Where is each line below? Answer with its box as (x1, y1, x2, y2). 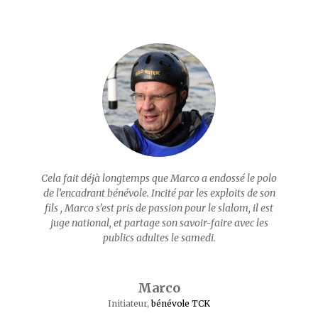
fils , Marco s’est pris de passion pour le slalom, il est (45, 202, 273, 214)
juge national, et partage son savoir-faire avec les (50, 216, 268, 229)
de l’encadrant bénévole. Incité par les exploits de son (43, 187, 275, 199)
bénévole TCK (151, 298, 210, 309)
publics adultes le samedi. (102, 231, 216, 244)
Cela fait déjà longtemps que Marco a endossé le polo (41, 172, 277, 185)
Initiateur (108, 298, 147, 309)
